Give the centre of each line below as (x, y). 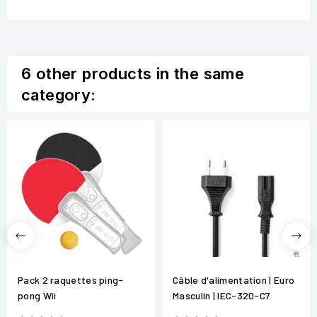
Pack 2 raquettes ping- (71, 280)
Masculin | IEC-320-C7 (222, 296)
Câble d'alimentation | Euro (234, 280)
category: (59, 95)
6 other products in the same (133, 74)
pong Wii (37, 296)
